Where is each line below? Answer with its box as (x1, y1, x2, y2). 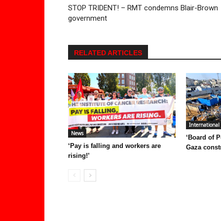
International (189, 121, 220, 129)
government (68, 14, 107, 23)
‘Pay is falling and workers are (68, 142, 161, 150)
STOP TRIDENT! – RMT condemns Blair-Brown (68, 3, 218, 13)
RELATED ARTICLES (74, 49, 142, 57)
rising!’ (68, 152, 90, 160)
